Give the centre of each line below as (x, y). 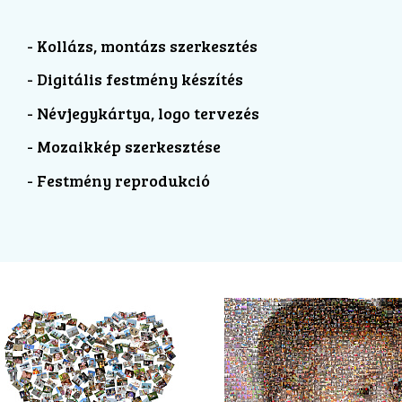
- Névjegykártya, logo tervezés (143, 113)
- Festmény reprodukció (118, 180)
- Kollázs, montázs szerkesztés (142, 45)
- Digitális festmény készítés (135, 79)
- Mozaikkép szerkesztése (124, 147)
